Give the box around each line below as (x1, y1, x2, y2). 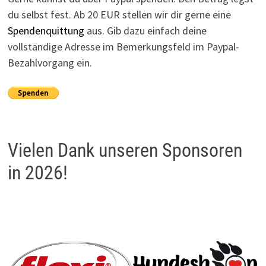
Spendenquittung (7, 23, 84, 37)
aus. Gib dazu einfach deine (84, 23, 207, 37)
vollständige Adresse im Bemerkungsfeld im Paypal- (7, 39, 239, 53)
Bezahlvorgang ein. (7, 55, 92, 69)
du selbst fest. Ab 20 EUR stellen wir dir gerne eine (7, 7, 231, 21)
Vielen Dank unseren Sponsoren (7, 138, 242, 161)
